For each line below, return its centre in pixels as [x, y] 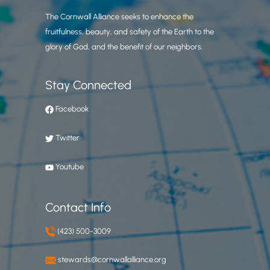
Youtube [70, 166]
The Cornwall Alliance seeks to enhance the [119, 17]
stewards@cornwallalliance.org [112, 260]
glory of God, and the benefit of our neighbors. [124, 47]
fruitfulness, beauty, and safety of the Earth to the [130, 32]
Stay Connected [88, 85]
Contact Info [78, 207]
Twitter [67, 138]
